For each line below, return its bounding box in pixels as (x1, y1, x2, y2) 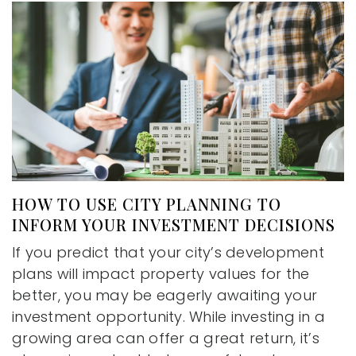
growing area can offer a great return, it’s (12, 328, 319, 349)
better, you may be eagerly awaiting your (12, 285, 317, 306)
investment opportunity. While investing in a (12, 307, 325, 327)
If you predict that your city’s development (12, 242, 324, 263)
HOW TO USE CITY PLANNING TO (12, 193, 281, 215)
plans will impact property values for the (12, 264, 310, 284)
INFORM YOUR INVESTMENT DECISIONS (12, 214, 335, 236)
